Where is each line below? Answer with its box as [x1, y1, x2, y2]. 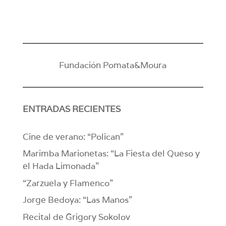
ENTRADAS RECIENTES [22, 103, 121, 115]
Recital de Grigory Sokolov [22, 211, 130, 222]
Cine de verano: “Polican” [22, 131, 124, 142]
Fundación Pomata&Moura [59, 59, 167, 71]
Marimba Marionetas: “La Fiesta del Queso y [22, 148, 200, 159]
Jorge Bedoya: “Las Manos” [22, 194, 132, 206]
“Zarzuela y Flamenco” [22, 177, 113, 189]
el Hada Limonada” [22, 160, 99, 172]
